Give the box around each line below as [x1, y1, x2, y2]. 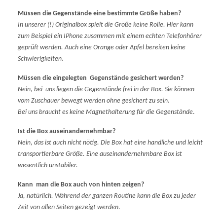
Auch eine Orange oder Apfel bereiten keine [65, 43, 185, 51]
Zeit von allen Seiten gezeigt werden [18, 203, 118, 211]
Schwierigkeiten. [18, 55, 64, 63]
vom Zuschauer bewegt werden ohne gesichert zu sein [18, 97, 168, 105]
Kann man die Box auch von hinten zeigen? [18, 181, 144, 188]
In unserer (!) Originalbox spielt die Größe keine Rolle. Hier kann [18, 21, 195, 29]
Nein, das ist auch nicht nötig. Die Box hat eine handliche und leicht [18, 139, 203, 147]
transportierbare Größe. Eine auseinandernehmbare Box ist [18, 150, 182, 158]
